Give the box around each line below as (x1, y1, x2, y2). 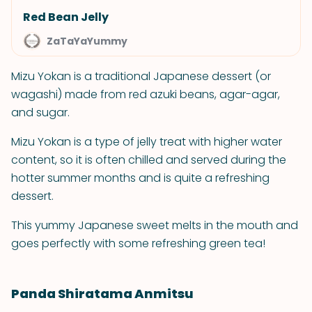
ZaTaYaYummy (47, 34, 127, 48)
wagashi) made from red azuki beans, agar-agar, (11, 86, 280, 102)
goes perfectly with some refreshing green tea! (11, 235, 265, 251)
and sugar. (11, 104, 70, 120)
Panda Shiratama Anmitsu (11, 285, 194, 302)
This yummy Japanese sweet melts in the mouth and (11, 217, 298, 233)
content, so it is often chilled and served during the (11, 152, 286, 168)
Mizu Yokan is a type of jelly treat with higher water (11, 134, 282, 150)
